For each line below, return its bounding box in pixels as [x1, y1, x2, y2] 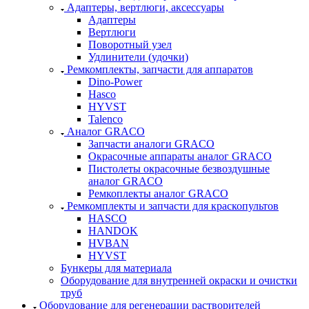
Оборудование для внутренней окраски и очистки [61, 275, 297, 287]
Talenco [88, 113, 123, 126]
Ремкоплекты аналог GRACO [88, 188, 228, 200]
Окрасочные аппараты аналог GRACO [88, 150, 272, 163]
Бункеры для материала [61, 262, 172, 275]
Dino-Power [88, 76, 142, 88]
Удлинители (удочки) [88, 51, 188, 63]
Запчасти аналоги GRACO [88, 138, 215, 150]
